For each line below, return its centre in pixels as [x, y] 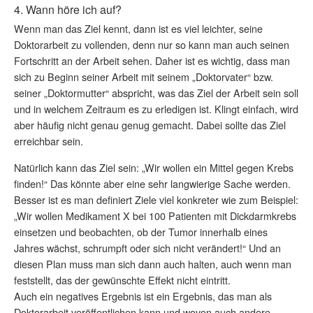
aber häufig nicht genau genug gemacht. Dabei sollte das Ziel [150, 124]
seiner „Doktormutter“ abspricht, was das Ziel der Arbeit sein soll [156, 92]
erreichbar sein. [49, 140]
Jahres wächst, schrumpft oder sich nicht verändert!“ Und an [147, 247]
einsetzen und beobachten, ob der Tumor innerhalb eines [141, 231]
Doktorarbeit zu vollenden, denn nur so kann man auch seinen [152, 44]
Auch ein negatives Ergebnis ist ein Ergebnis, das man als [143, 296]
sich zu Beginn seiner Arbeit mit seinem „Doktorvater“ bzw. [144, 76]
